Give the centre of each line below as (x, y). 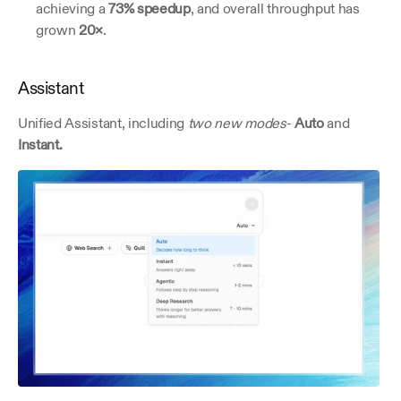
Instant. (40, 145)
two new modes (237, 123)
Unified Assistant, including (103, 123)
